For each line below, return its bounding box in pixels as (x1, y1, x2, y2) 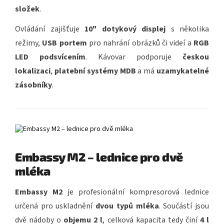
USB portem (42, 37, 87, 49)
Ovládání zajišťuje (15, 23, 84, 35)
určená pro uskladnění (15, 200, 96, 212)
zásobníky (15, 79, 52, 91)
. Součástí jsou (158, 200, 209, 212)
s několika (165, 23, 209, 35)
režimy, (15, 37, 42, 49)
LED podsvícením (15, 51, 85, 63)
